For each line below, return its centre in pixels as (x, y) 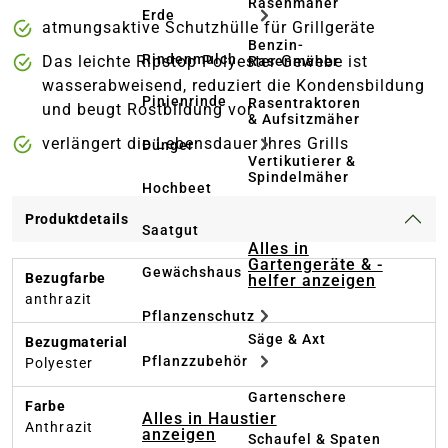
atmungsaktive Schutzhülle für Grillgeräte (208, 28)
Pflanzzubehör (195, 361)
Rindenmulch (189, 59)
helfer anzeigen (312, 280)
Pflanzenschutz (198, 315)
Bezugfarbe (65, 278)
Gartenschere (297, 397)
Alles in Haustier (209, 418)
